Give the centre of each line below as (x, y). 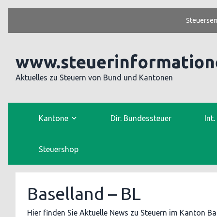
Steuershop (59, 149)
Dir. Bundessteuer (141, 118)
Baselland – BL (84, 194)
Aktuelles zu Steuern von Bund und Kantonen (94, 77)
